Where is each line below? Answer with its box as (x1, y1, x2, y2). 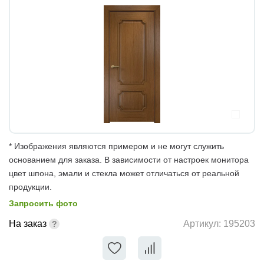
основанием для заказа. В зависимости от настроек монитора (9, 154, 249, 164)
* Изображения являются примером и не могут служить (9, 141, 224, 151)
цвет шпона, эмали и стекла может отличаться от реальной (9, 168, 239, 178)
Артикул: (183, 219, 223, 229)
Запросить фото (9, 198, 78, 208)
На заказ (9, 218, 47, 229)
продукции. (9, 181, 52, 192)
